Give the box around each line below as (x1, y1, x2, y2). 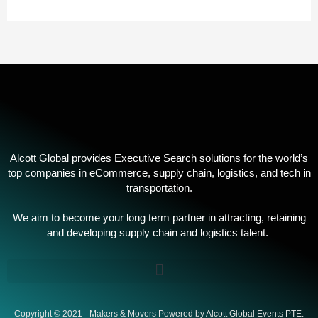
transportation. (126, 182, 192, 194)
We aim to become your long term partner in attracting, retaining (12, 212, 306, 224)
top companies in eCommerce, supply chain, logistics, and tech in (7, 167, 311, 180)
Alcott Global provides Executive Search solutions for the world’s (10, 152, 308, 165)
